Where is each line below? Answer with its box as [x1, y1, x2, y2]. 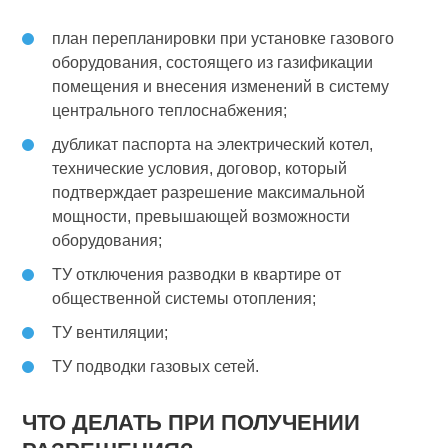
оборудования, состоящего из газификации [52, 53, 374, 71]
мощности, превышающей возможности [52, 207, 351, 225]
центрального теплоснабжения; [52, 101, 288, 119]
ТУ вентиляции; [52, 323, 169, 341]
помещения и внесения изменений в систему [52, 77, 390, 95]
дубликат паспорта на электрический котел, [52, 135, 374, 153]
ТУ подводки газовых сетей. [52, 357, 260, 375]
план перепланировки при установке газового [52, 29, 395, 47]
